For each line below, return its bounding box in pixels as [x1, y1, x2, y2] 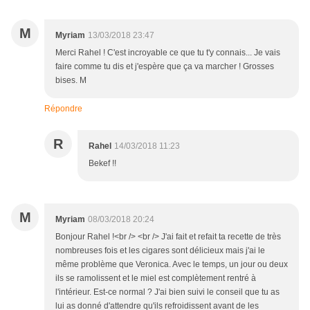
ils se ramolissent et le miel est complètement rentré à [55, 273, 256, 284]
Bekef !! [89, 158, 116, 169]
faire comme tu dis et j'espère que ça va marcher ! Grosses [55, 62, 274, 72]
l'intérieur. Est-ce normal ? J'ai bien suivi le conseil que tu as [55, 287, 280, 298]
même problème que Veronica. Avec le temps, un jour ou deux [55, 259, 288, 270]
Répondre [44, 104, 82, 114]
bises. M [55, 75, 86, 86]
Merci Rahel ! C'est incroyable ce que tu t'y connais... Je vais [55, 48, 280, 58]
